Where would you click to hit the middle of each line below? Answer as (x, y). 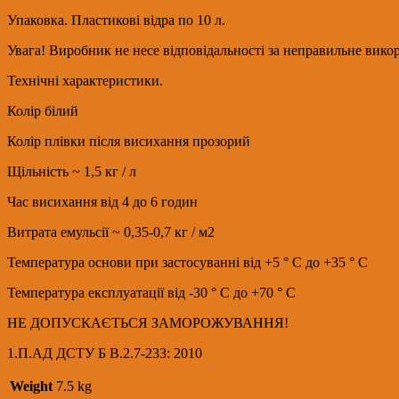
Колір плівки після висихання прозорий (129, 141)
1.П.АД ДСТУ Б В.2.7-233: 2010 (105, 353)
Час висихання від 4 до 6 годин (102, 201)
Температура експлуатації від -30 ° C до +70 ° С (151, 292)
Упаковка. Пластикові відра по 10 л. (116, 20)
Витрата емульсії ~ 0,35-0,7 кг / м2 (111, 232)
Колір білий (43, 110)
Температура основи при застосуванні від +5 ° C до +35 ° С (187, 262)
